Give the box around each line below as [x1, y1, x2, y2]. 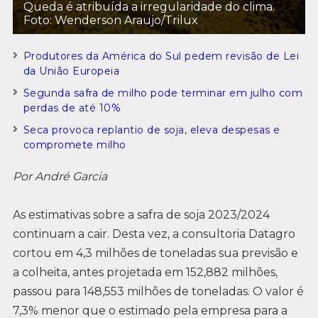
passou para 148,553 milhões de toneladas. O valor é [12, 284, 304, 298]
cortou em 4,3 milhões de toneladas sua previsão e [12, 246, 298, 260]
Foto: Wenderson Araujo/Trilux [23, 13, 198, 27]
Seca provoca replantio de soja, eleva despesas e [23, 123, 280, 136]
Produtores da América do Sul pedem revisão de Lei [23, 49, 300, 62]
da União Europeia [23, 64, 120, 77]
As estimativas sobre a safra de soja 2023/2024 [12, 207, 270, 221]
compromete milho [23, 138, 126, 151]
